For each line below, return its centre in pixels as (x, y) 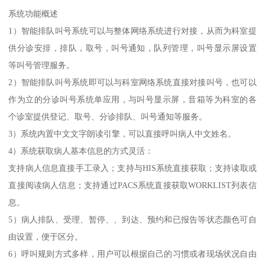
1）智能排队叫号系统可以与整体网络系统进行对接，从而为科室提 (132, 30)
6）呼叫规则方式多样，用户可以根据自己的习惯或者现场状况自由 (132, 253)
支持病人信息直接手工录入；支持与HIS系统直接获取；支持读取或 (132, 168)
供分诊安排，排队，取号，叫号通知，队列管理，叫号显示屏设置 (132, 48)
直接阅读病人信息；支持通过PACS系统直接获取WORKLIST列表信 (132, 185)
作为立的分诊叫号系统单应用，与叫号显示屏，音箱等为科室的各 (132, 99)
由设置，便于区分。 (46, 236)
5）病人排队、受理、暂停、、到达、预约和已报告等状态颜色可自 (132, 219)
